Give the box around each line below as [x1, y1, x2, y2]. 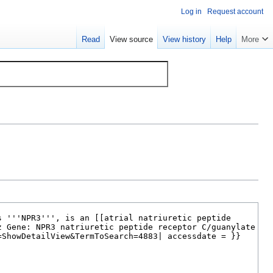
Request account [207, 7, 263, 16]
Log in [181, 7, 202, 16]
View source [110, 35, 153, 44]
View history [163, 35, 206, 44]
